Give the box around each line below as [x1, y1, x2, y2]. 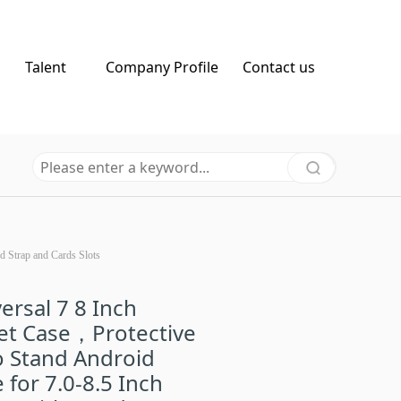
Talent [25, 57, 66, 77]
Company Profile [106, 57, 218, 77]
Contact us [242, 57, 315, 77]
